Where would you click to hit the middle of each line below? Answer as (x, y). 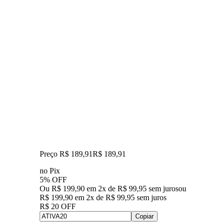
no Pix (50, 170)
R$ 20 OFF (58, 206)
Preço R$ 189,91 (66, 154)
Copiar (144, 216)
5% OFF (53, 179)
